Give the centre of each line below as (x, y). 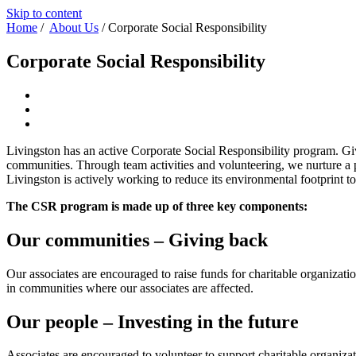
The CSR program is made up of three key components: (157, 206)
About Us (74, 27)
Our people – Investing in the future (153, 321)
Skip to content (44, 13)
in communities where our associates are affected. (130, 288)
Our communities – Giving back (137, 240)
